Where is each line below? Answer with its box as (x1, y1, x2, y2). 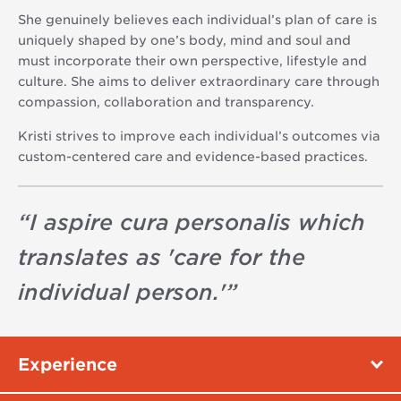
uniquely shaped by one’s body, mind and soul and (18, 32, 351, 47)
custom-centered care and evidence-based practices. (18, 149, 368, 164)
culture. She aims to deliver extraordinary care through (18, 73, 380, 89)
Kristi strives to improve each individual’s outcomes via (18, 128, 380, 143)
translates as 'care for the (18, 243, 305, 270)
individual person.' (18, 278, 226, 305)
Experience (18, 354, 117, 375)
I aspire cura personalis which (29, 209, 365, 235)
